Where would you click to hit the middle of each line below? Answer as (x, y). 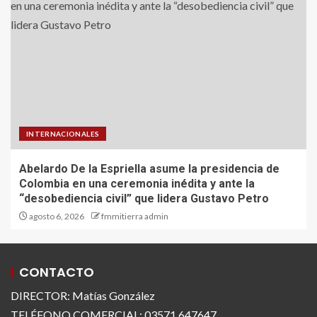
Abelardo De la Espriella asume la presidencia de (149, 169)
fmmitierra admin (135, 217)
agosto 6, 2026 (56, 217)
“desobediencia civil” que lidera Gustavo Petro (144, 199)
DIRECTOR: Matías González (83, 296)
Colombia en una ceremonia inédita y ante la (137, 184)
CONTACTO (57, 272)
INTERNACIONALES (63, 134)
